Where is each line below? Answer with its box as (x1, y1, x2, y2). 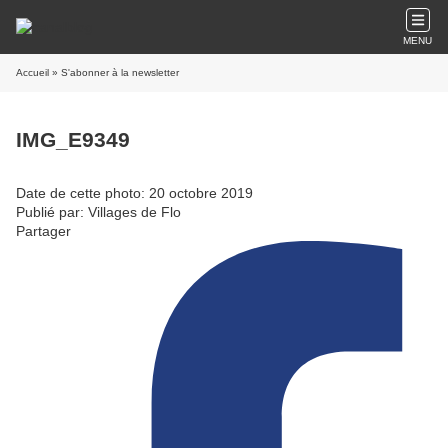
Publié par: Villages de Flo (16, 203, 181, 220)
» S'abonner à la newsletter (49, 67, 179, 78)
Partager (16, 222, 71, 239)
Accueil (16, 67, 49, 78)
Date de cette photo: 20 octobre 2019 (16, 184, 253, 201)
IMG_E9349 (16, 128, 130, 152)
